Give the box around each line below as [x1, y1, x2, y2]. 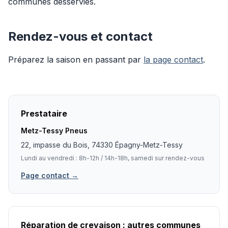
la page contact [144, 54, 203, 65]
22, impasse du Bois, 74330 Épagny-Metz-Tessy [21, 140, 183, 149]
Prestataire [21, 108, 67, 119]
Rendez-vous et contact [8, 29, 153, 44]
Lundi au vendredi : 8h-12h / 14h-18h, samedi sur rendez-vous [21, 154, 205, 162]
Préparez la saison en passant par [8, 54, 144, 65]
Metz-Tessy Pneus [21, 126, 88, 135]
